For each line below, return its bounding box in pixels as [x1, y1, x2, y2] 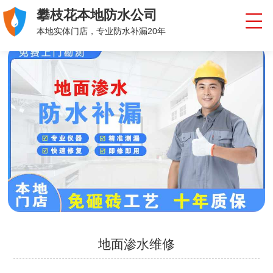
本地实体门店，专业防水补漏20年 [36, 26, 166, 37]
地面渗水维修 [97, 237, 175, 252]
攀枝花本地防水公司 [36, 7, 157, 23]
